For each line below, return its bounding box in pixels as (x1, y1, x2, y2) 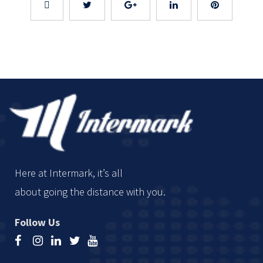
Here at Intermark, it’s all (15, 166, 123, 180)
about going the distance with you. (15, 184, 166, 198)
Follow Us (15, 215, 60, 229)
